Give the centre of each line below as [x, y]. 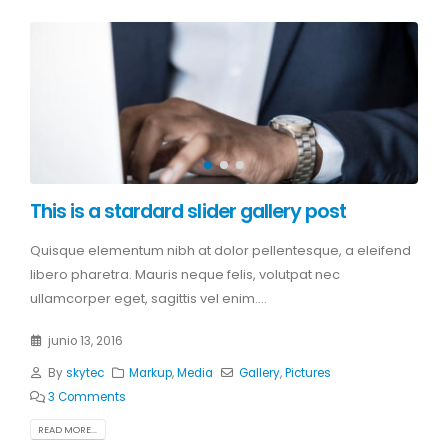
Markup [151, 373]
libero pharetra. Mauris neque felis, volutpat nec [185, 274]
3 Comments [86, 397]
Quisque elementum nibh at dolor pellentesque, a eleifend [220, 250]
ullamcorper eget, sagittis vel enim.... [148, 298]
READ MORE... [68, 430]
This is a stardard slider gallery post [188, 212]
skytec [84, 373]
